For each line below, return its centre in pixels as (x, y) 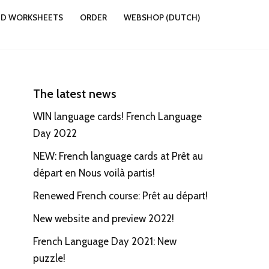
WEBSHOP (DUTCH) (162, 17)
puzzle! (49, 258)
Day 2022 (55, 133)
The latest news (75, 94)
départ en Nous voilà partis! (94, 173)
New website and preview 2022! (104, 219)
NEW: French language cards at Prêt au (118, 156)
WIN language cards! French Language (117, 116)
